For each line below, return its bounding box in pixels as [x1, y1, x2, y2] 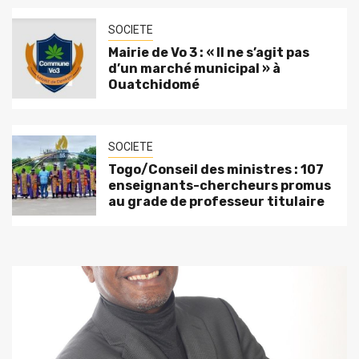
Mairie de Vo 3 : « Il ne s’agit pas [107, 45, 309, 61]
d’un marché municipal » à [107, 61, 280, 77]
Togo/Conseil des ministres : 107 [107, 162, 324, 178]
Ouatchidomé [107, 77, 200, 93]
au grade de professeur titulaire [107, 194, 325, 210]
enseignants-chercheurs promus [107, 178, 331, 194]
